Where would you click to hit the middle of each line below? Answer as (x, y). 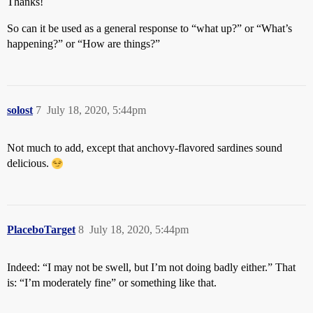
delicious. (29, 163)
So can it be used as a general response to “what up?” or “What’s (150, 28)
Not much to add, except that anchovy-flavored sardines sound (145, 147)
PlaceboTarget (41, 229)
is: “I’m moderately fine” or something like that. (112, 282)
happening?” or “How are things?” (83, 43)
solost (20, 110)
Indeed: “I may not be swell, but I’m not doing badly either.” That (151, 267)
